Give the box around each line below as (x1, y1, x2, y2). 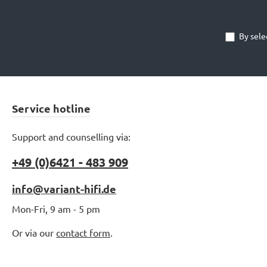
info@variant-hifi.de (12, 182, 116, 195)
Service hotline (12, 101, 91, 115)
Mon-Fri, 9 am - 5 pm (12, 203, 100, 215)
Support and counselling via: (12, 131, 131, 142)
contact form (56, 226, 110, 238)
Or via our (12, 226, 56, 238)
